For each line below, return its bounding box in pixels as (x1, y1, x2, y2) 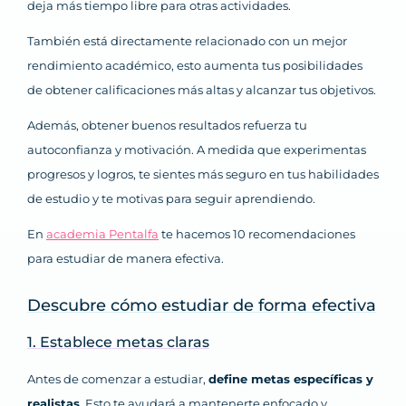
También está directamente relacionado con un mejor (27, 34, 347, 49)
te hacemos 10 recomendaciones (159, 227, 355, 242)
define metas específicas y (208, 372, 373, 387)
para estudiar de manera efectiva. (27, 251, 224, 266)
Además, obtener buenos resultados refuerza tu (27, 118, 307, 133)
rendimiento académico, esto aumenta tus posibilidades (27, 58, 362, 73)
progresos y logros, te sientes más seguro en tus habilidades (27, 167, 379, 182)
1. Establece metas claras (27, 333, 209, 352)
